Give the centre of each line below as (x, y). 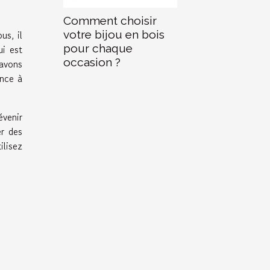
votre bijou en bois (114, 34)
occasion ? (92, 62)
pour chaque (98, 48)
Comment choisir (110, 20)
